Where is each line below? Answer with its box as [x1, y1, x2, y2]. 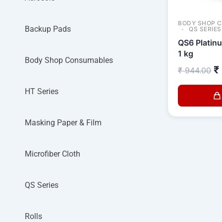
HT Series [25, 87, 58, 96]
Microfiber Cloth [25, 149, 80, 159]
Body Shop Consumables [25, 55, 113, 65]
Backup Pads [25, 24, 71, 34]
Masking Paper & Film [25, 118, 102, 127]
